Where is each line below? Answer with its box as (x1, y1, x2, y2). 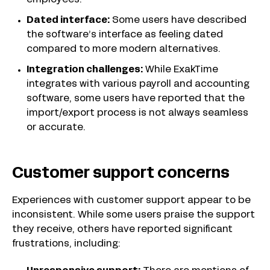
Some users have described (110, 16, 246, 25)
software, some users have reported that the (27, 95, 245, 103)
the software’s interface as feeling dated (27, 31, 223, 39)
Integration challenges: (27, 66, 143, 74)
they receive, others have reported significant (12, 225, 233, 234)
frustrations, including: (12, 240, 121, 248)
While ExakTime (143, 66, 218, 74)
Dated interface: (27, 16, 110, 25)
